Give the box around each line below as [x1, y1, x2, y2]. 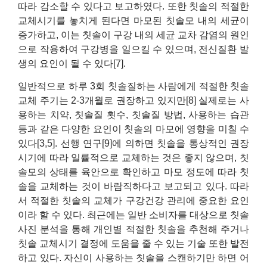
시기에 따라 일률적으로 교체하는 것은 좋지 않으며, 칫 [18, 153, 249, 163]
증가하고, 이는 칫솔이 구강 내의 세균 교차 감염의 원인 [18, 29, 249, 40]
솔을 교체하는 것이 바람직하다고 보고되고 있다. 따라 [18, 181, 249, 192]
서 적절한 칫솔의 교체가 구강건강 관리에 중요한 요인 [18, 195, 249, 206]
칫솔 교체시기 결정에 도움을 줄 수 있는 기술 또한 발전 [18, 238, 249, 249]
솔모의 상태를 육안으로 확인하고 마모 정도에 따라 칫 [18, 167, 249, 178]
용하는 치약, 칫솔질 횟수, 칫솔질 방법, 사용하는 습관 [18, 110, 249, 120]
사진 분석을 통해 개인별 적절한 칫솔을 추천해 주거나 [18, 224, 249, 235]
